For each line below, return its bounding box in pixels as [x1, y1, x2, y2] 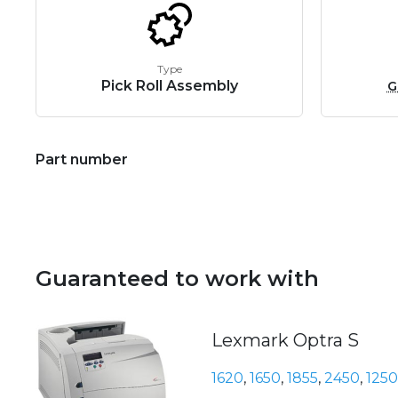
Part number [36, 151, 128, 169]
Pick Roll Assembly [100, 77, 238, 95]
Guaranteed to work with [36, 266, 319, 292]
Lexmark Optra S [211, 330, 359, 352]
